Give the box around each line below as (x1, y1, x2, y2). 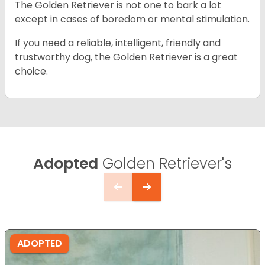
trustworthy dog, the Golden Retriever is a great (15, 50, 238, 64)
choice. (15, 64, 48, 79)
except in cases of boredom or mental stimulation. (15, 12, 250, 27)
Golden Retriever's (98, 153, 232, 174)
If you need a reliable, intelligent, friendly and (15, 36, 221, 50)
